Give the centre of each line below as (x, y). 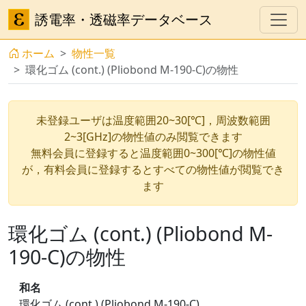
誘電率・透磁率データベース (124, 19)
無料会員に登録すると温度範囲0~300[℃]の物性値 (153, 153)
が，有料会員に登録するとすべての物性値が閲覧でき (153, 169)
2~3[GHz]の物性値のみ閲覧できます (153, 137)
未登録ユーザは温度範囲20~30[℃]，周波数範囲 (153, 120)
